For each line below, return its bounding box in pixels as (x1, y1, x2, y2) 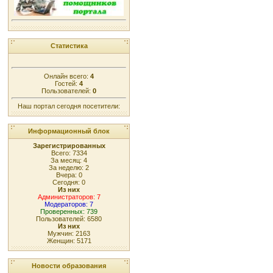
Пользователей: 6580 (36, 215, 102, 222)
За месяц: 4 (51, 157, 87, 164)
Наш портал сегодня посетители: (18, 102, 120, 110)
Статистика (50, 42, 88, 49)
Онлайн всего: (44, 72, 90, 80)
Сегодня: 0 (52, 179, 85, 186)
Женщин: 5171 (46, 237, 91, 244)
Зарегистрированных (32, 142, 105, 149)
